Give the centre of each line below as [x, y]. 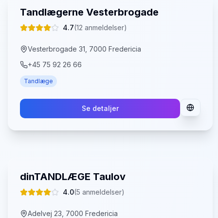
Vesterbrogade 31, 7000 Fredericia [84, 49]
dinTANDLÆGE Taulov [73, 177]
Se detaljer [100, 108]
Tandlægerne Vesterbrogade [89, 12]
